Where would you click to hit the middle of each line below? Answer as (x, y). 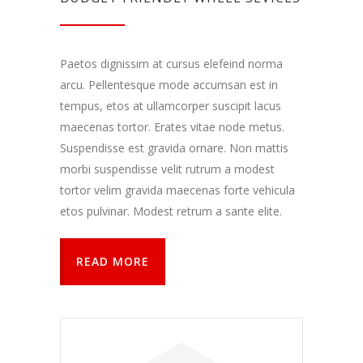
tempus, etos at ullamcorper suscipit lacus (171, 106)
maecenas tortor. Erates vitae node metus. (172, 127)
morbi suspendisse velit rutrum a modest (167, 169)
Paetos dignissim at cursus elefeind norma (171, 64)
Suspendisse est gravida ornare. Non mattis (174, 148)
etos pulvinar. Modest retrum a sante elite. (171, 211)
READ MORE (113, 262)
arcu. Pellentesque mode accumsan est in (169, 85)
